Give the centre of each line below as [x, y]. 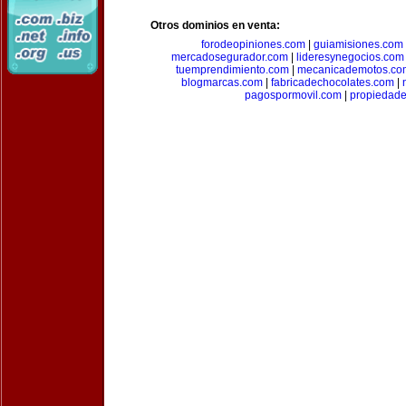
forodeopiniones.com [253, 44]
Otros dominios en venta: [215, 25]
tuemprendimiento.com [232, 70]
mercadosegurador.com [230, 57]
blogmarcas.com [222, 82]
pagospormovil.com [293, 95]
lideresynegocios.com [350, 57]
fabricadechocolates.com [333, 82]
